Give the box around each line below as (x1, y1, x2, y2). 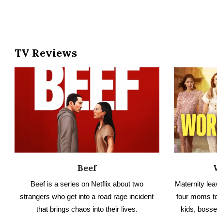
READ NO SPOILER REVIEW (47, 157, 126, 164)
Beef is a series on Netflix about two (30, 114, 143, 123)
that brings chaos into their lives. (36, 139, 138, 148)
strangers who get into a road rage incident (20, 127, 154, 136)
